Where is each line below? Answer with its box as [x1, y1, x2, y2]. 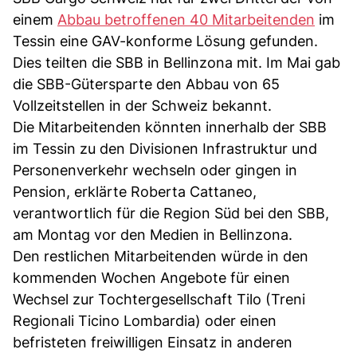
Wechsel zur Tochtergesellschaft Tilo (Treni [13, 290, 305, 308]
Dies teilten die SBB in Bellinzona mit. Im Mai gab [13, 53, 340, 71]
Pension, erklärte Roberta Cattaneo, [13, 182, 257, 200]
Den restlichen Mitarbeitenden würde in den [13, 247, 308, 265]
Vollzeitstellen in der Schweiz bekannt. [13, 96, 272, 114]
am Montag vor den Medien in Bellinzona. [13, 226, 292, 243]
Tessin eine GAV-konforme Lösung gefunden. [13, 32, 318, 49]
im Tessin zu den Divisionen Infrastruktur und [13, 139, 317, 157]
